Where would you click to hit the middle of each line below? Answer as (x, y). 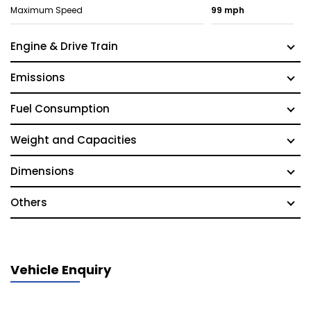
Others (29, 203)
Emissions (38, 78)
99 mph (227, 10)
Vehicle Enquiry (61, 270)
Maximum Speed (47, 10)
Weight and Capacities (74, 140)
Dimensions (42, 171)
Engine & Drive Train (64, 47)
